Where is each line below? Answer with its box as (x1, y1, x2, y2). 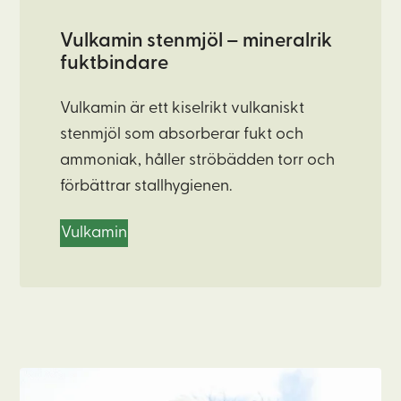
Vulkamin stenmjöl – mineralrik (60, 31, 333, 52)
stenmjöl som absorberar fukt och (60, 125, 304, 143)
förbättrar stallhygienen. (60, 177, 233, 195)
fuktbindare (60, 54, 169, 74)
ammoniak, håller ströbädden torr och (60, 151, 336, 169)
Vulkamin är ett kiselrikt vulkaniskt (60, 99, 305, 117)
